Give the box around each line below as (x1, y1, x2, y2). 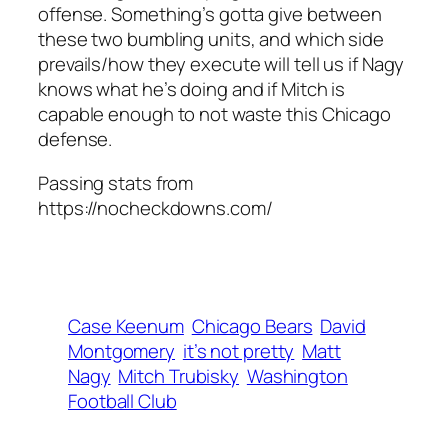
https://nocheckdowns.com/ (38, 194, 273, 221)
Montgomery (68, 338, 176, 365)
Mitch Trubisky (118, 363, 240, 390)
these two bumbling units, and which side (38, 26, 384, 53)
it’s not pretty (182, 338, 295, 365)
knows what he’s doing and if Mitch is (38, 76, 346, 103)
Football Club (68, 388, 177, 415)
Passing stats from (38, 169, 194, 196)
